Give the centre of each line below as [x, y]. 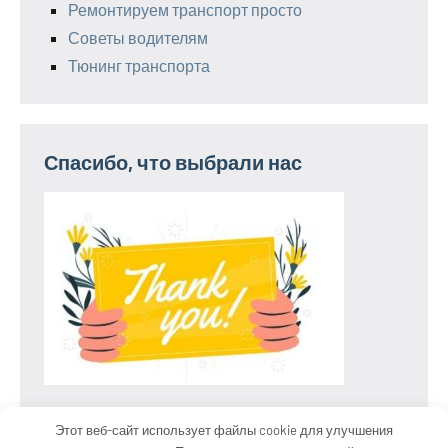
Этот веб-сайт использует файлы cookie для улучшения [224, 429]
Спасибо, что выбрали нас [173, 162]
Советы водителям [138, 38]
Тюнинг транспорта [139, 66]
